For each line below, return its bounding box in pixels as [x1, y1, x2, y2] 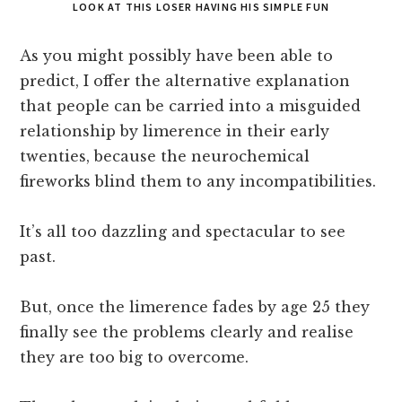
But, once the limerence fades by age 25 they [20, 298, 371, 317]
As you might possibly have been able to [20, 47, 334, 66]
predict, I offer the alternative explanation [20, 72, 351, 91]
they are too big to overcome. [20, 348, 249, 367]
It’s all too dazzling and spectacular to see [20, 223, 346, 241]
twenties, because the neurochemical [20, 147, 310, 166]
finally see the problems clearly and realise [20, 323, 354, 342]
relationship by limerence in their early [20, 122, 330, 141]
